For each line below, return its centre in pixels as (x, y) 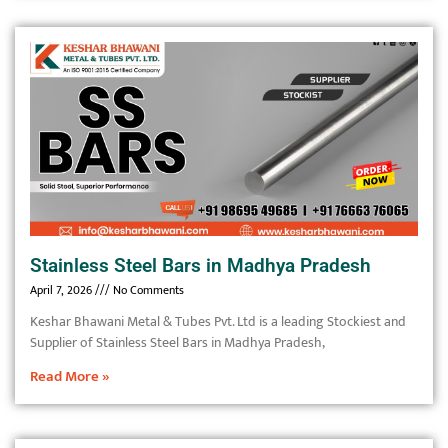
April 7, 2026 (62, 290)
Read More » (70, 376)
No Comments (147, 290)
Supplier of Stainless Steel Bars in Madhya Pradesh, (177, 342)
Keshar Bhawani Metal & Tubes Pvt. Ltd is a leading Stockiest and (218, 321)
